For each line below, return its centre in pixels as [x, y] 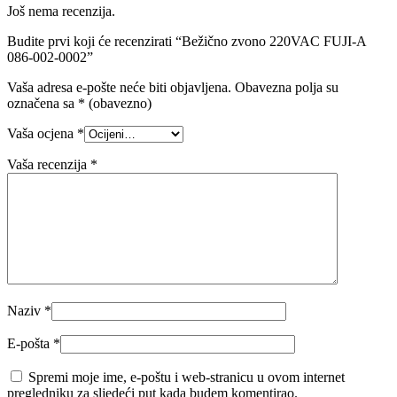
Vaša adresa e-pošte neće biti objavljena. [119, 88]
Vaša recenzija [49, 165]
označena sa [43, 104]
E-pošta [30, 344]
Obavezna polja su [287, 88]
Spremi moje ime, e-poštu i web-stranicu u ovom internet [187, 378]
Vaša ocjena [42, 134]
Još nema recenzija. [61, 12]
